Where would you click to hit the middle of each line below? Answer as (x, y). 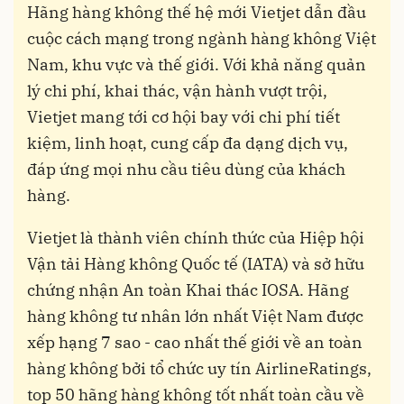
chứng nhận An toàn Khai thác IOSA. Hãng (188, 290)
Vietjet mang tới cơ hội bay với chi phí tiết (184, 117)
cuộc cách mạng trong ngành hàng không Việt (202, 39)
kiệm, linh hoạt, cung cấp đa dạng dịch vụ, (188, 143)
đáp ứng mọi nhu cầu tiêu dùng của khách (186, 170)
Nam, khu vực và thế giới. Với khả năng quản (197, 65)
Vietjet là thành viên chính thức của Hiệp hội (196, 238)
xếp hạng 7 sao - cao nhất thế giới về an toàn (195, 343)
